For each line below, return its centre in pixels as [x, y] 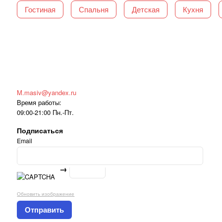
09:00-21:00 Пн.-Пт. [46, 112]
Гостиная [40, 9]
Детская [146, 9]
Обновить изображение [46, 193]
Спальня [94, 9]
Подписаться [40, 131]
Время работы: [39, 103]
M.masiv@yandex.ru [47, 93]
